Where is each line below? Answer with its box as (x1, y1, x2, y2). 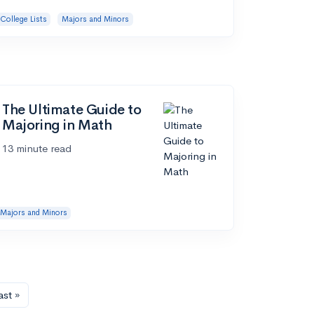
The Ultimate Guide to (2, 100, 142, 118)
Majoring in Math (2, 116, 112, 134)
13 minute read (2, 141, 71, 155)
